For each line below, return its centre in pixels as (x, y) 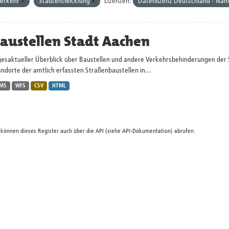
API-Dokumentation (146, 131)
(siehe (113, 131)
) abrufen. (183, 131)
